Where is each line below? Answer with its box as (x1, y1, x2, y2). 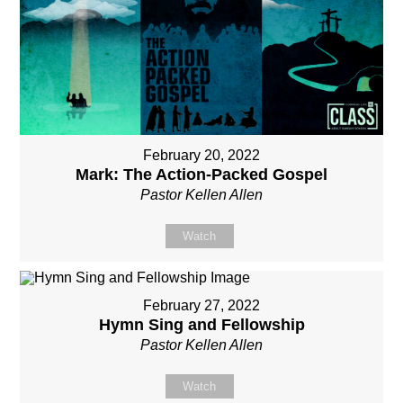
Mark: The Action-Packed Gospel (76, 165, 327, 184)
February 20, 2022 (143, 147, 260, 163)
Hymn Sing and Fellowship (98, 315, 305, 334)
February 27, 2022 (143, 297, 260, 313)
